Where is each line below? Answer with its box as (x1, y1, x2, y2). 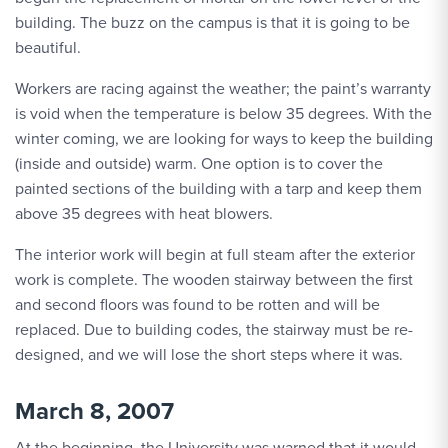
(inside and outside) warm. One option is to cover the (15, 152, 383, 175)
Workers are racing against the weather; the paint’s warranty (15, 77, 431, 100)
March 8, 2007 (15, 393, 174, 429)
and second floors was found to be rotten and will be (15, 293, 380, 316)
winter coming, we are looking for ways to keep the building (15, 127, 433, 150)
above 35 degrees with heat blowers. (15, 202, 273, 225)
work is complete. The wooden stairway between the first (15, 268, 413, 291)
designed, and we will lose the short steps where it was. (15, 343, 403, 366)
